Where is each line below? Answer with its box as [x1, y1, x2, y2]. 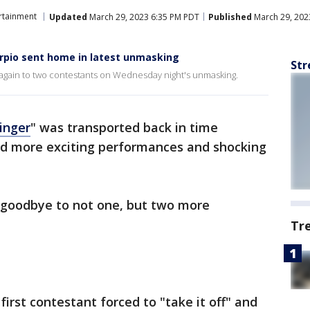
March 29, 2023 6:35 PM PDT [87, 10, 199, 23]
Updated [49, 10, 87, 23]
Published [208, 10, 252, 23]
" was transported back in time [30, 119, 218, 136]
